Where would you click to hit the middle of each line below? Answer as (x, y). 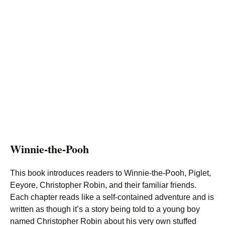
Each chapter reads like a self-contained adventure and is (112, 197)
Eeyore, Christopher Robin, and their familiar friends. (103, 185)
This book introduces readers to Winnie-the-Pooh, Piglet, (110, 173)
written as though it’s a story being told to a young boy (105, 209)
